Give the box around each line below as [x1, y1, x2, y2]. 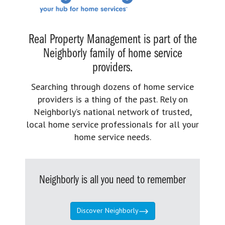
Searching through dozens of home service [31, 81, 194, 93]
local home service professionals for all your [26, 119, 199, 131]
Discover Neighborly [76, 206, 139, 215]
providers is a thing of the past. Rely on [37, 93, 188, 105]
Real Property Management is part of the [28, 33, 197, 47]
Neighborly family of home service [43, 47, 182, 61]
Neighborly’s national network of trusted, [33, 106, 192, 118]
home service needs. [74, 131, 151, 143]
